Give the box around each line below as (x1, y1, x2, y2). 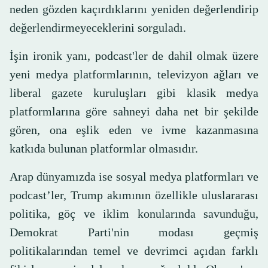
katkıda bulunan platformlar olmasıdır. (10, 142, 198, 156)
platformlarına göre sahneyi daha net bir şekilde (10, 105, 258, 118)
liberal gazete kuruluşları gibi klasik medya (10, 86, 258, 100)
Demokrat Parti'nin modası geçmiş (10, 226, 258, 239)
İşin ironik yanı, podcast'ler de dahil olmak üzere (10, 49, 258, 63)
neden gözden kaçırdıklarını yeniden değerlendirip (10, 2, 258, 16)
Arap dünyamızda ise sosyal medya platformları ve (10, 170, 258, 184)
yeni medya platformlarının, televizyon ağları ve (10, 68, 258, 81)
